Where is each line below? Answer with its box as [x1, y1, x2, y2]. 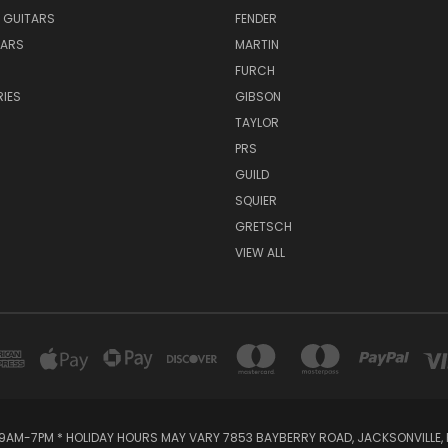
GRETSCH [234, 217, 292, 235]
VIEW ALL [234, 243, 285, 261]
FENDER [234, 9, 277, 27]
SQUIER [234, 191, 277, 209]
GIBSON [234, 87, 281, 105]
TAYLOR [234, 113, 279, 131]
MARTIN [234, 35, 279, 53]
